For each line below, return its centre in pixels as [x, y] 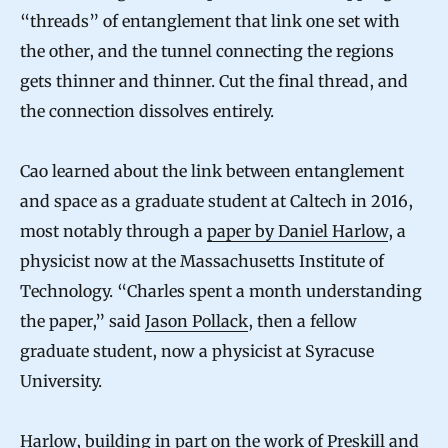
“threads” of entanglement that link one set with [210, 20]
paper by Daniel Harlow [297, 230]
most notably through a [113, 230]
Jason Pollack [196, 320]
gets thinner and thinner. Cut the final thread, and [214, 80]
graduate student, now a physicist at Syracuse [197, 350]
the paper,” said [82, 320]
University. [61, 380]
